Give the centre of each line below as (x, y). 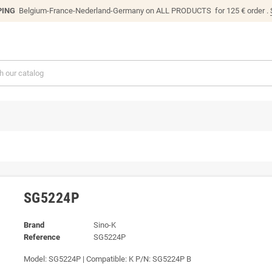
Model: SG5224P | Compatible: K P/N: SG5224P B (107, 259)
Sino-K (104, 225)
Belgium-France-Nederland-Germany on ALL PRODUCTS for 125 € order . (143, 11)
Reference (42, 237)
